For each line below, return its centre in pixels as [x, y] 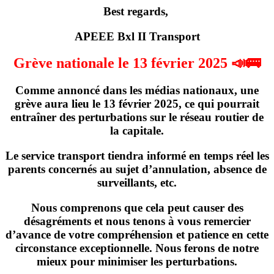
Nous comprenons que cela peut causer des [137, 207]
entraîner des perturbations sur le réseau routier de [137, 117]
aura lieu [67, 104]
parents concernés [52, 169]
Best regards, [137, 11]
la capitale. [137, 131]
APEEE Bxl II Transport [137, 36]
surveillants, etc [135, 183]
